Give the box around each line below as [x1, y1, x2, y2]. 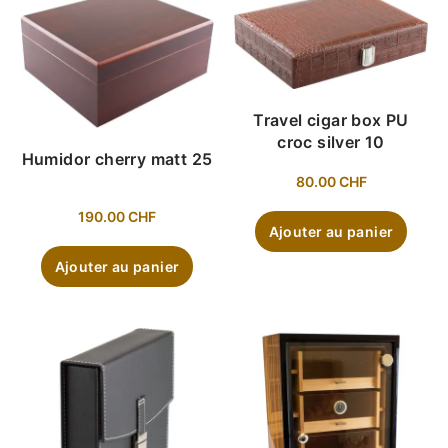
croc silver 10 [277, 131, 385, 152]
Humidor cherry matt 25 [21, 148, 213, 169]
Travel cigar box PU [253, 109, 409, 130]
